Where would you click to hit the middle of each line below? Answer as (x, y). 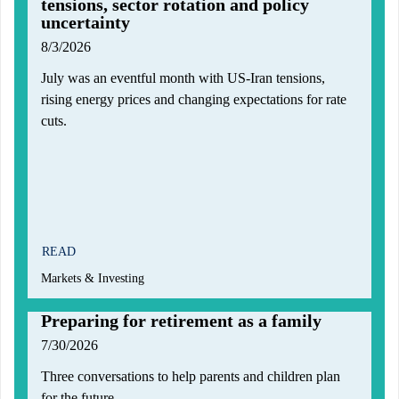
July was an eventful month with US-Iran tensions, (183, 78)
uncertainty (85, 23)
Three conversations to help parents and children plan (191, 377)
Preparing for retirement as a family (181, 321)
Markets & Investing (93, 279)
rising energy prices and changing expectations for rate (194, 100)
